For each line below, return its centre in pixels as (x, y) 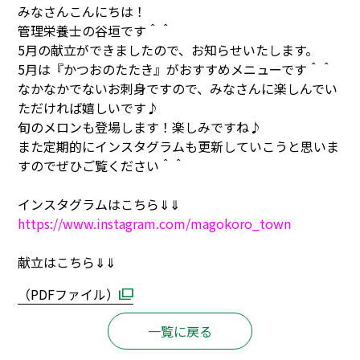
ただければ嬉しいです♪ (89, 108)
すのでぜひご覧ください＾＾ (102, 166)
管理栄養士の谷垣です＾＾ (95, 31)
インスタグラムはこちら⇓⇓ (99, 204)
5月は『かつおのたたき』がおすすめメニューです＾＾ (176, 69)
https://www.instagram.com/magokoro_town (155, 223)
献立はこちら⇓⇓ (67, 262)
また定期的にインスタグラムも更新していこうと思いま (179, 146)
